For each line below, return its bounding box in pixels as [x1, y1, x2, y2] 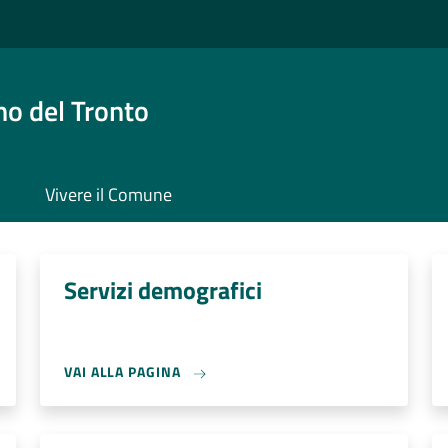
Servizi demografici [64, 272, 262, 308]
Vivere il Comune [45, 181, 172, 208]
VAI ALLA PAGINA [64, 361, 185, 382]
